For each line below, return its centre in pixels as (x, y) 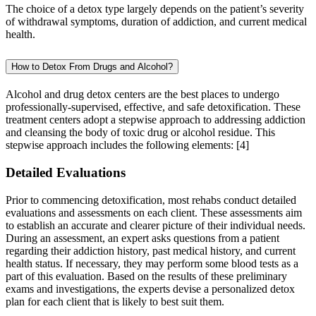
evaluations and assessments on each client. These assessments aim (154, 212)
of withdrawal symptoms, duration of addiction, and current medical (156, 22)
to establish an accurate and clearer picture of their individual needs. (156, 225)
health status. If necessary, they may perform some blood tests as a (152, 263)
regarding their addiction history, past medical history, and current (151, 250)
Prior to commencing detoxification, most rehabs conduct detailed (151, 200)
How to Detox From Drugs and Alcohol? (92, 67)
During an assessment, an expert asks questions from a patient (142, 238)
